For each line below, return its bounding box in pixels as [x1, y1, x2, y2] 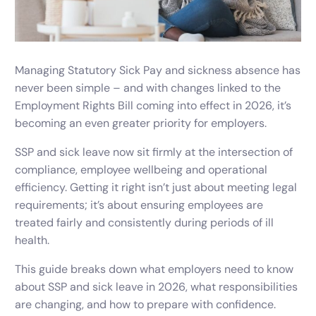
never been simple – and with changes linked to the [15, 80, 281, 96]
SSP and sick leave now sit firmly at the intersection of [15, 145, 293, 160]
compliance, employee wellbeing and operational [15, 162, 268, 178]
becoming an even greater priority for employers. [15, 116, 267, 131]
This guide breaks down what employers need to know [15, 262, 294, 277]
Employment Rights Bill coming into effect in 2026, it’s [15, 98, 292, 114]
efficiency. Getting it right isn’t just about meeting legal [15, 180, 298, 195]
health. [15, 233, 50, 248]
